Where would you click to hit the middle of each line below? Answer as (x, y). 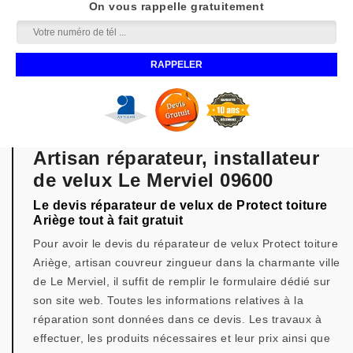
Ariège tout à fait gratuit (108, 220)
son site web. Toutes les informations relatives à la (168, 300)
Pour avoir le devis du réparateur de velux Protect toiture (186, 243)
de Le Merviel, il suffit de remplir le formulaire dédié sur (182, 281)
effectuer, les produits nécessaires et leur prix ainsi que (182, 338)
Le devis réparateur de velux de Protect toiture (180, 205)
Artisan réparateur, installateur (176, 158)
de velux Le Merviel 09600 (153, 180)
